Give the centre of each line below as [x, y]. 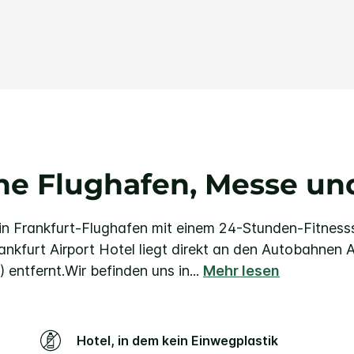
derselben [237, 29]
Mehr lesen [241, 270]
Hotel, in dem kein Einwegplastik [82, 340]
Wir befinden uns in [127, 270]
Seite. [225, 42]
